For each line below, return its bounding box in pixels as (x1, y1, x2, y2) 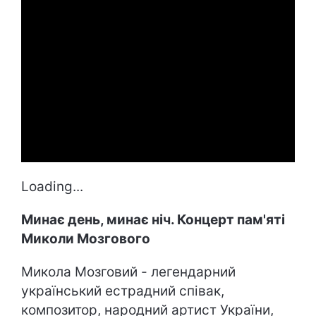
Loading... (21, 178, 83, 195)
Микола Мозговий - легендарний (21, 263, 236, 280)
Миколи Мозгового (21, 230, 150, 247)
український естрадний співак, (21, 282, 224, 299)
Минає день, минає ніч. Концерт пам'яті (21, 211, 285, 228)
